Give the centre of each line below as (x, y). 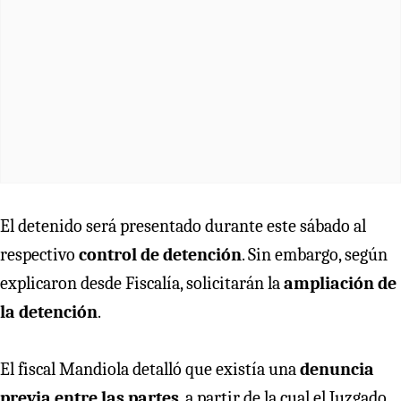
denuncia (337, 369)
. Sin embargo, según (315, 254)
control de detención (160, 254)
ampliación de (340, 283)
